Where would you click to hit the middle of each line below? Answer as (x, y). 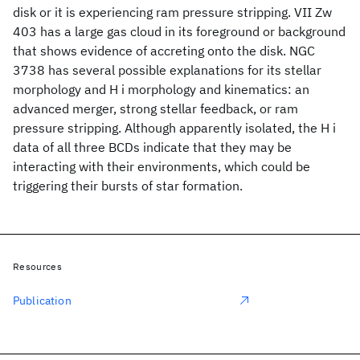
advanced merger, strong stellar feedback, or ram (155, 108)
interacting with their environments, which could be (162, 166)
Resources (37, 266)
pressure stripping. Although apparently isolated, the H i (174, 128)
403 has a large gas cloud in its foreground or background (179, 31)
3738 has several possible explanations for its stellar (167, 70)
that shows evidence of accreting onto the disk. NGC (164, 51)
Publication (42, 301)
